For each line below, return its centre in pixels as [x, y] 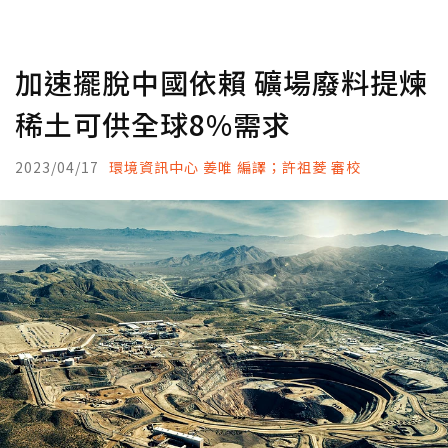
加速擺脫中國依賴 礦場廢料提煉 [221, 82]
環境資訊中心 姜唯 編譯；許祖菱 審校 [235, 167]
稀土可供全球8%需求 [153, 124]
